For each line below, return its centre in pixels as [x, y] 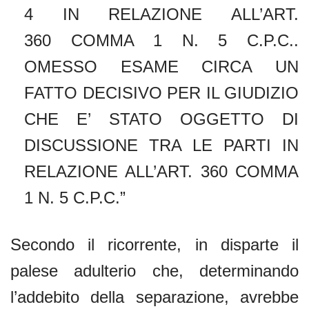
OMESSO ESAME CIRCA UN [161, 66]
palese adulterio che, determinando [154, 270]
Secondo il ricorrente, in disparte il [154, 244]
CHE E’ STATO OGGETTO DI [161, 119]
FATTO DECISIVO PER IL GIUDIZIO [161, 92]
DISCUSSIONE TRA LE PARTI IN [161, 145]
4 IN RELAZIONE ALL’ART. [161, 14]
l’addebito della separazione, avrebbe [154, 297]
